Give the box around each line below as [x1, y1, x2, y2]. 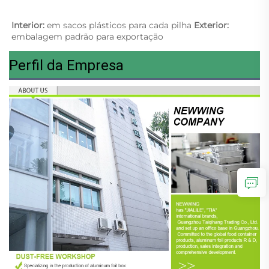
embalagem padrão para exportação [11, 31, 166, 43]
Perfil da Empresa [9, 57, 124, 74]
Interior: [11, 20, 47, 31]
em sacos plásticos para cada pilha [47, 20, 194, 31]
